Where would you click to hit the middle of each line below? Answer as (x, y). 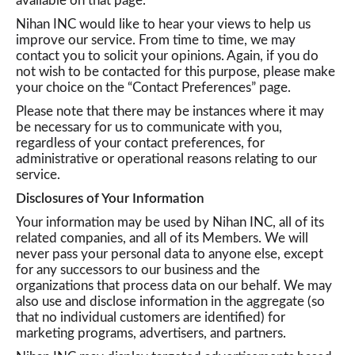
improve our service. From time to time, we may (156, 40)
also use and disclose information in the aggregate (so (170, 302)
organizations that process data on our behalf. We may (174, 286)
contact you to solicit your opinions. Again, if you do (167, 56)
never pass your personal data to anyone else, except (170, 254)
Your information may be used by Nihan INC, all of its (170, 222)
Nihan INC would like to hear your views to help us (163, 24)
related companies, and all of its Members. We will (162, 238)
